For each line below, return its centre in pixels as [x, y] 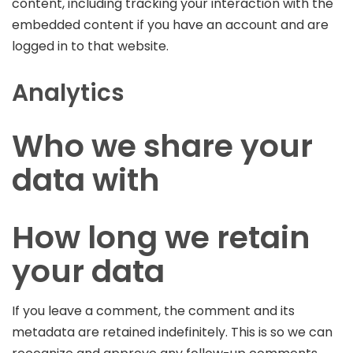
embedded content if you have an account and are [170, 24]
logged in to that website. [90, 46]
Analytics [68, 92]
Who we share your [162, 146]
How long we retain [161, 237]
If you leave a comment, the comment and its [153, 310]
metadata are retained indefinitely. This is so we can [172, 332]
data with [86, 180]
